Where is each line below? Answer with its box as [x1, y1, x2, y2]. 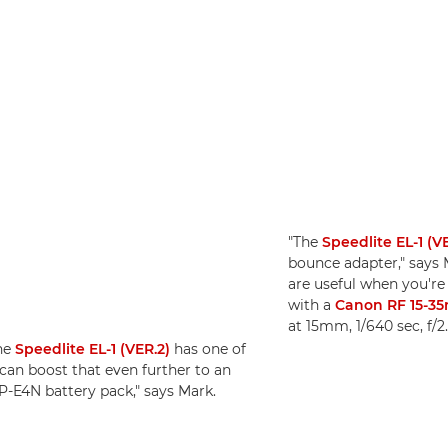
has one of [170, 339, 246, 358]
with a [287, 295, 335, 314]
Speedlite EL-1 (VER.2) [15, 339, 170, 358]
